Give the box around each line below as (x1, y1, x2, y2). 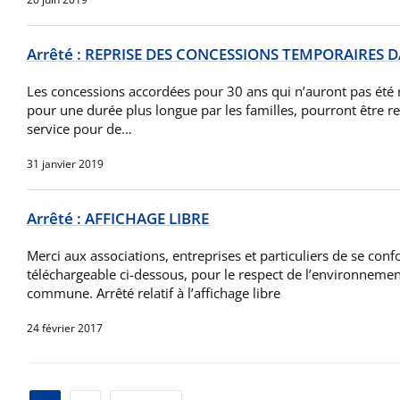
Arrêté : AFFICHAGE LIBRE (27, 208, 209, 229)
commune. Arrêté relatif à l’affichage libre (27, 284, 287, 303)
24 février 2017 (27, 321, 103, 337)
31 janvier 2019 (27, 156, 104, 172)
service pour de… (27, 120, 132, 138)
